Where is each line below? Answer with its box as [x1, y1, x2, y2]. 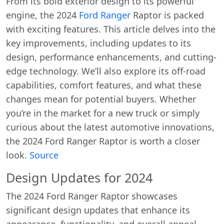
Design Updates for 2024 [6, 168, 152, 186]
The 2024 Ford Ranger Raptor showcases [6, 189, 177, 202]
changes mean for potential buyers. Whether [6, 92, 196, 105]
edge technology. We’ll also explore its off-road [6, 64, 205, 77]
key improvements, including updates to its [6, 36, 191, 49]
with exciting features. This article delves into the [6, 22, 215, 35]
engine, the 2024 [6, 8, 79, 21]
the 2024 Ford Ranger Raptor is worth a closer [6, 134, 200, 147]
